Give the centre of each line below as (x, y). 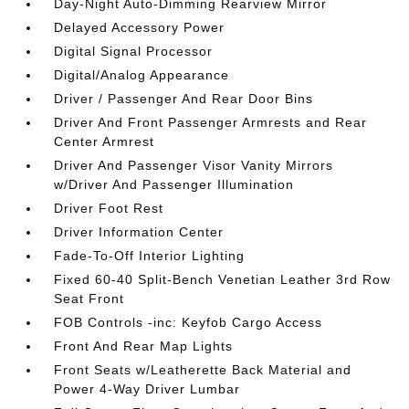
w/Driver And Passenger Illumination (174, 185)
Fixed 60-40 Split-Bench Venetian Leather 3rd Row (223, 280)
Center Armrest (105, 142)
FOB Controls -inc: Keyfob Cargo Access (189, 323)
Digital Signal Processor (134, 52)
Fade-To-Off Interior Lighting (150, 256)
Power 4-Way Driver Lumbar (147, 389)
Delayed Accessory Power (140, 28)
